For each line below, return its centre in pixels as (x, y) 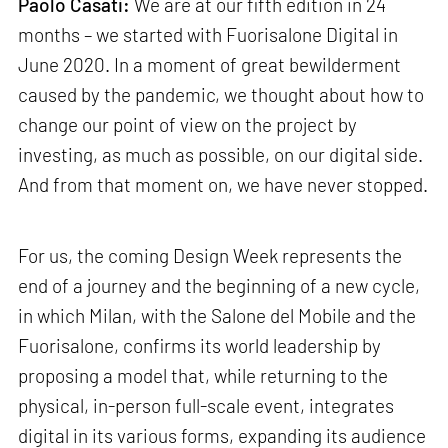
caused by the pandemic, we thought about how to (221, 94)
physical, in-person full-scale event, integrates (206, 406)
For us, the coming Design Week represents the (210, 256)
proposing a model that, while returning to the (203, 376)
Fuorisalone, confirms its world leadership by (200, 346)
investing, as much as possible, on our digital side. (221, 154)
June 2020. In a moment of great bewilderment (210, 64)
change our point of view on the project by (188, 124)
